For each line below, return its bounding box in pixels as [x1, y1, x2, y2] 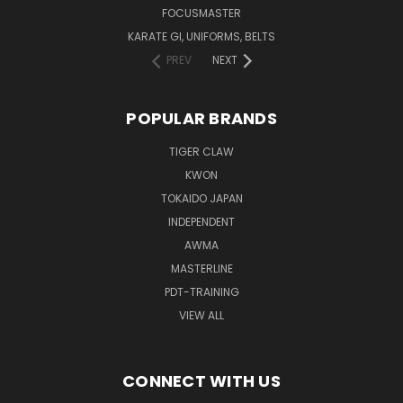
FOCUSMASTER [162, 4, 241, 21]
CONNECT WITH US [122, 369, 281, 392]
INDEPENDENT [168, 213, 235, 229]
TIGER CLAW [169, 143, 234, 159]
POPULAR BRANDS [126, 106, 277, 130]
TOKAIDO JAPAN [160, 190, 243, 206]
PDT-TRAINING [164, 283, 239, 300]
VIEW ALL [179, 307, 224, 323]
